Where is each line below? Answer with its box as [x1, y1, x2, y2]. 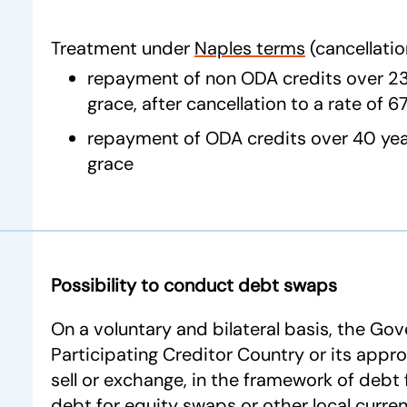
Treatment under [51, 36, 194, 60]
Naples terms [194, 36, 305, 60]
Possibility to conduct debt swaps [51, 273, 337, 297]
